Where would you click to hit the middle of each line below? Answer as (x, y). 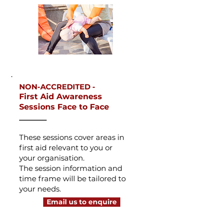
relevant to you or (81, 148)
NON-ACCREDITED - (57, 87)
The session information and (71, 168)
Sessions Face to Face (64, 107)
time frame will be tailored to (72, 179)
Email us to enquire (82, 202)
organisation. (63, 158)
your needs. (40, 189)
